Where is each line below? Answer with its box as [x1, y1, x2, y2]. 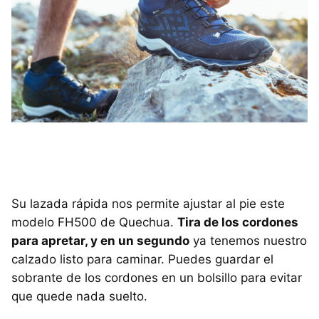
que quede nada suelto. [11, 289, 147, 304]
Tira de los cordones [177, 215, 298, 230]
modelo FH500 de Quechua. [11, 215, 177, 230]
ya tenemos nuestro [189, 234, 307, 249]
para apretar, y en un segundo [11, 234, 189, 249]
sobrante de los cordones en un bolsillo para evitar [11, 271, 302, 286]
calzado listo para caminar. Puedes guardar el [11, 252, 273, 267]
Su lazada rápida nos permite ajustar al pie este [11, 197, 285, 211]
